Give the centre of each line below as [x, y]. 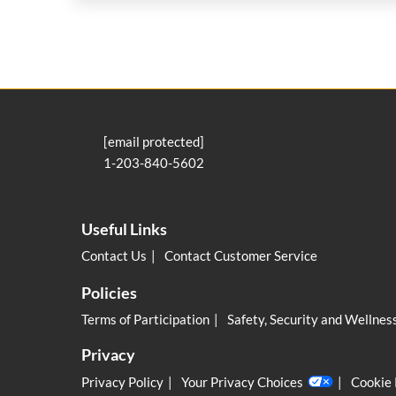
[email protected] [154, 142]
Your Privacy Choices [242, 381]
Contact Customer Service [241, 256]
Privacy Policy [122, 381]
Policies [109, 293]
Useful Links [124, 229]
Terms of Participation [145, 320]
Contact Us [114, 256]
